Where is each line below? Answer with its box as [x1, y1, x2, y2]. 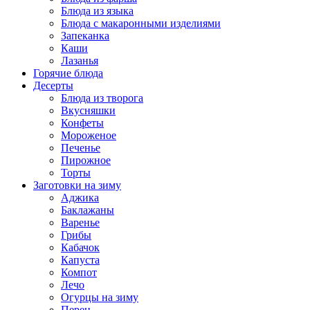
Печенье [61, 142, 100, 154]
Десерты [33, 80, 73, 92]
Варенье [61, 217, 100, 229]
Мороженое [61, 129, 116, 142]
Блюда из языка [61, 5, 134, 17]
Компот [61, 266, 97, 279]
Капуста [61, 254, 100, 266]
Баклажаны [61, 204, 114, 217]
